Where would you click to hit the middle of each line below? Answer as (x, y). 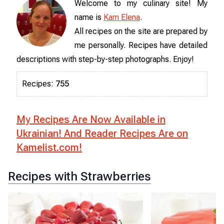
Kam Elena (122, 17)
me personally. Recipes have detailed (141, 45)
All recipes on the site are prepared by (141, 31)
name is (88, 17)
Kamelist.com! (49, 147)
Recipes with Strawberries (79, 176)
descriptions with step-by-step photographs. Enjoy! (105, 59)
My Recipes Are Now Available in (91, 119)
